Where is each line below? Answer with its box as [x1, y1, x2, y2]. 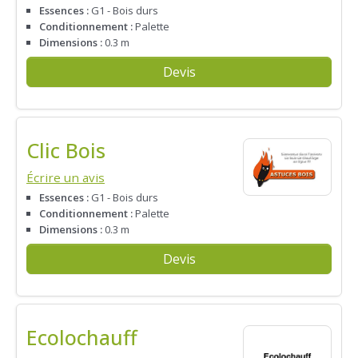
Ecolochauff [26, 323, 137, 351]
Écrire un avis [26, 169, 105, 185]
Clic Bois [26, 136, 105, 164]
